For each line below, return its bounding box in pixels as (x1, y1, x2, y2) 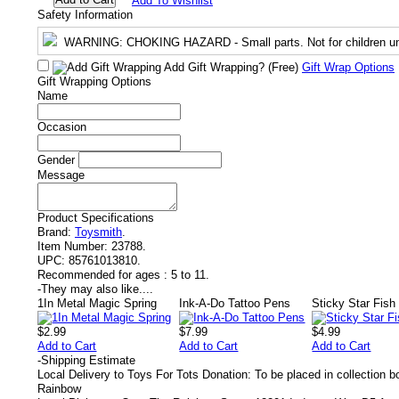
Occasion (37, 120, 86, 134)
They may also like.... (41, 282, 153, 296)
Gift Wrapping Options (37, 75, 151, 88)
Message (37, 168, 85, 182)
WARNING (64, 36, 119, 49)
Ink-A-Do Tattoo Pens (179, 297, 291, 310)
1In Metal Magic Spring (37, 297, 158, 310)
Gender (37, 153, 75, 167)
